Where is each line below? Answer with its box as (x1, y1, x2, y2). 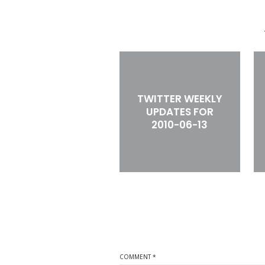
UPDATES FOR (146, 105, 214, 119)
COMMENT (119, 253, 153, 261)
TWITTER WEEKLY (137, 92, 222, 106)
